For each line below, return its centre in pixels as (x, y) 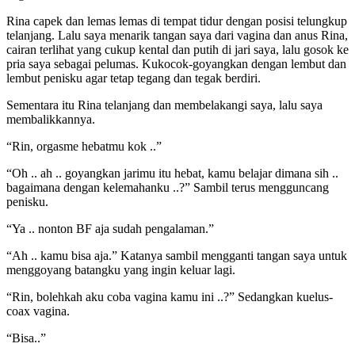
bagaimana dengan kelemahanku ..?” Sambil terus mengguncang (168, 188)
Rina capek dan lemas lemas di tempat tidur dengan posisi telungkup (177, 21)
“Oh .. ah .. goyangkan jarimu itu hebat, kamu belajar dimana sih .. (172, 174)
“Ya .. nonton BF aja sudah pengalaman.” (110, 229)
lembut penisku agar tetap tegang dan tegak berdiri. (134, 78)
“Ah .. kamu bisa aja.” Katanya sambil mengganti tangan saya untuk (177, 256)
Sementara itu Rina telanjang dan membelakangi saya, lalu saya (164, 105)
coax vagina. (38, 311)
